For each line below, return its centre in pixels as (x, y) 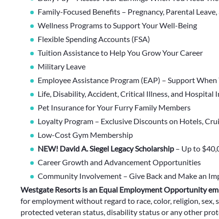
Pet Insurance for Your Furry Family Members (114, 107)
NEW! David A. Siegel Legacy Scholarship (106, 148)
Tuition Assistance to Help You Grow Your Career (120, 53)
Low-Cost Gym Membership (85, 135)
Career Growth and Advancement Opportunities (119, 162)
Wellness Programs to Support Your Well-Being (117, 25)
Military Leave (62, 66)
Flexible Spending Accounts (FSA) (94, 39)
